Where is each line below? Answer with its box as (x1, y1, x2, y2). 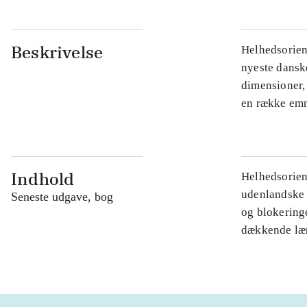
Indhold (11, 168, 75, 191)
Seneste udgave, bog (11, 190, 113, 204)
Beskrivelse (11, 41, 103, 64)
